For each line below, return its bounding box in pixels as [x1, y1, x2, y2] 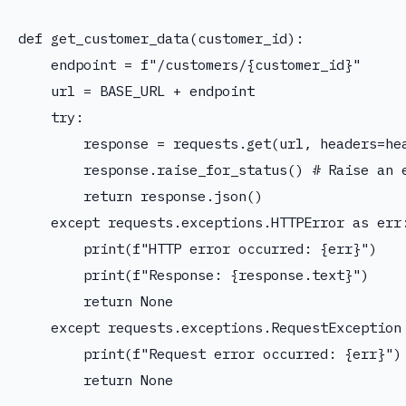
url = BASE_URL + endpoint [18, 82, 255, 100]
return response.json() [18, 187, 263, 205]
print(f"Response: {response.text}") [18, 266, 369, 284]
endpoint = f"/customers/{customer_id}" [18, 55, 361, 73]
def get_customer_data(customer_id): [18, 29, 304, 47]
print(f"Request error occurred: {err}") [18, 344, 401, 362]
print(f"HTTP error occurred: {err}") [18, 239, 377, 257]
